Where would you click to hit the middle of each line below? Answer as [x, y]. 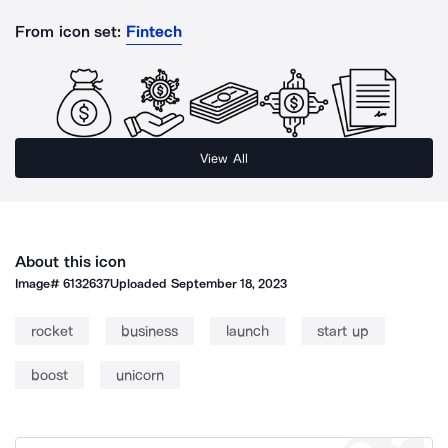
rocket [52, 331]
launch [247, 331]
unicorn [140, 375]
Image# [39, 283]
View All [224, 158]
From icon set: [68, 31]
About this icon [71, 261]
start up [343, 331]
